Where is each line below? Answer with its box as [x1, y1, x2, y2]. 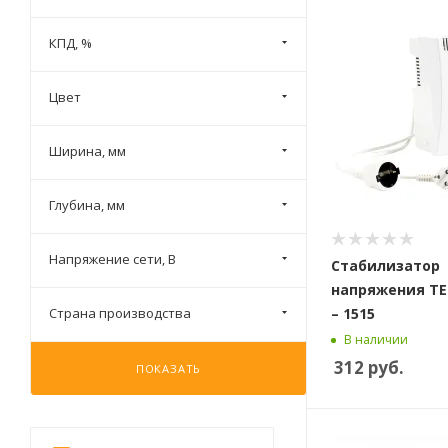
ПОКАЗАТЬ [135, 361, 202, 376]
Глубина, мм [49, 196, 125, 214]
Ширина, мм [49, 142, 126, 160]
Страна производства [49, 304, 191, 322]
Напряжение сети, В [49, 250, 176, 268]
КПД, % [49, 34, 92, 52]
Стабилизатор [331, 256, 440, 276]
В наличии [344, 330, 408, 348]
